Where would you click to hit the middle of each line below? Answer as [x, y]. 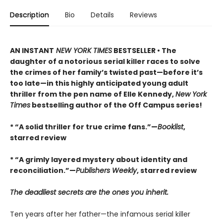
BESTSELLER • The [144, 51]
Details [102, 15]
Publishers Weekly [106, 171]
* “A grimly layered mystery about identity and [99, 160]
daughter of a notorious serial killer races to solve [105, 62]
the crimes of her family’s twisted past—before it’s [106, 73]
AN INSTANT [32, 51]
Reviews [143, 15]
